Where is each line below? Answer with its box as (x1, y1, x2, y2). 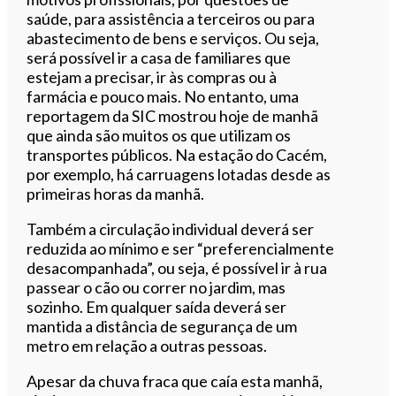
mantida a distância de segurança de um (27, 316, 298, 336)
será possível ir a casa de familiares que (27, 47, 292, 67)
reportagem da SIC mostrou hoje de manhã (27, 105, 319, 126)
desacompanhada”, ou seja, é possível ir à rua (27, 257, 328, 278)
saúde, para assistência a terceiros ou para (27, 8, 316, 28)
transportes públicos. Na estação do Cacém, (27, 144, 328, 164)
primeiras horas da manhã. (27, 183, 205, 203)
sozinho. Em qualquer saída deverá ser (27, 296, 287, 316)
